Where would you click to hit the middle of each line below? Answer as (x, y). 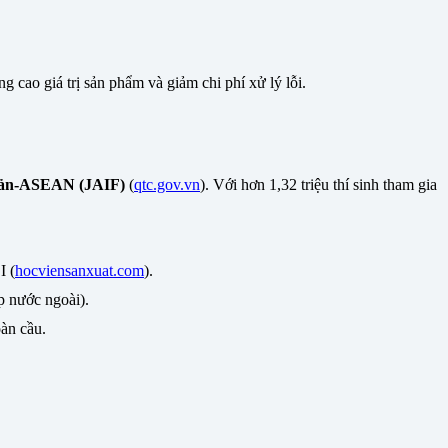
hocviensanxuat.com (79, 271)
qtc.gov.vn (167, 185)
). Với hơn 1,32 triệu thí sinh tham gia (318, 185)
